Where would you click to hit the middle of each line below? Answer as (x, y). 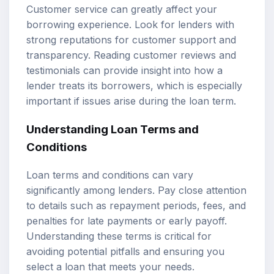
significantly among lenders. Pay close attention (136, 190)
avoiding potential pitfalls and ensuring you (125, 251)
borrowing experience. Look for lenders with (130, 25)
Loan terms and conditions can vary (110, 175)
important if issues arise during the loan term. (131, 101)
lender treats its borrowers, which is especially (134, 86)
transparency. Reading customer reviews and (131, 55)
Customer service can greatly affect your (122, 9)
